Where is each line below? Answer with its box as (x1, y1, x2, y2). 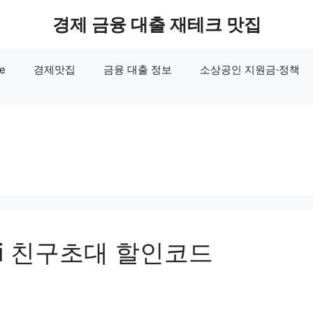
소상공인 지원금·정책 (199, 63, 300, 76)
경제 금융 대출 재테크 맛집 (52, 14, 261, 35)
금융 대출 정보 (103, 63, 172, 76)
